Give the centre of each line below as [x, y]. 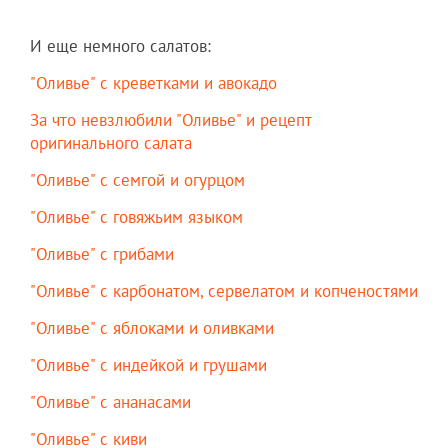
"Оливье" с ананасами [110, 402]
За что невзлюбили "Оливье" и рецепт [171, 120]
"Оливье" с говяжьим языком [136, 217]
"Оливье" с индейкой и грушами [148, 365]
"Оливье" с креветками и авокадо [153, 83]
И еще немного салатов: [120, 46]
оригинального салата [111, 143]
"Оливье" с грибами [102, 254]
